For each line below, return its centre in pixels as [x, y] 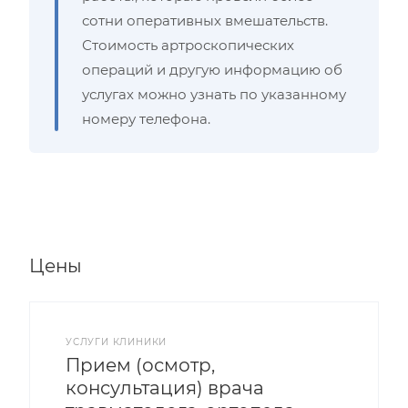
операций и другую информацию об [212, 70]
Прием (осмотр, [140, 365]
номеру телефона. [146, 119]
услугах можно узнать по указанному [214, 94]
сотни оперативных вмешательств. [205, 20]
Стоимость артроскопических [188, 45]
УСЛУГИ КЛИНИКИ [117, 342]
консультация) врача [165, 388]
